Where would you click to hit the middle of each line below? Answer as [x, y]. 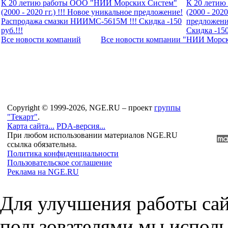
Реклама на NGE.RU [43, 172]
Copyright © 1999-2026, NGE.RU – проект [81, 108]
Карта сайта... [31, 126]
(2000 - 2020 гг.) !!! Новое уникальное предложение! [92, 12]
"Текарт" [22, 117]
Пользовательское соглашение [60, 163]
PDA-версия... [81, 126]
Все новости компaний [41, 39]
